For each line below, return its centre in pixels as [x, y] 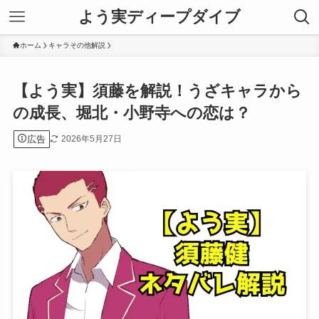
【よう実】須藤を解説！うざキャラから [157, 91]
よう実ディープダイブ [159, 17]
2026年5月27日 [91, 138]
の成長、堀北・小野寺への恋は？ [131, 113]
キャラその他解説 [77, 45]
